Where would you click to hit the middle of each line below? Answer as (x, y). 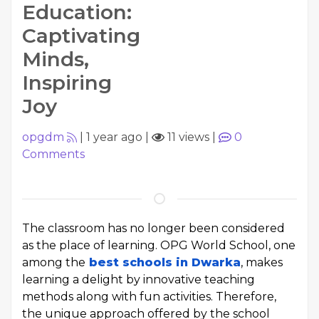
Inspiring (67, 83)
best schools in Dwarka (163, 262)
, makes (262, 262)
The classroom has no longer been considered (153, 228)
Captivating (81, 36)
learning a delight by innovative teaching (138, 279)
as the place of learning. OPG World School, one (159, 245)
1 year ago (114, 137)
